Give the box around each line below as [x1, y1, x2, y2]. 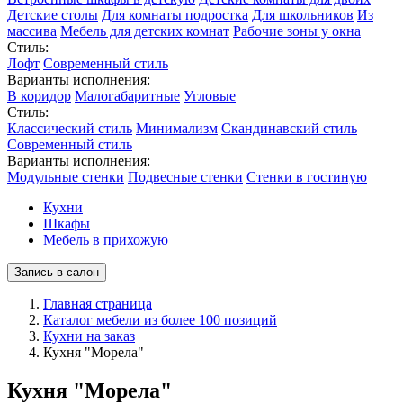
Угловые [184, 88, 236, 103]
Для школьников [252, 7, 354, 22]
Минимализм [136, 121, 218, 136]
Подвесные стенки [128, 169, 243, 184]
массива [7, 23, 57, 39]
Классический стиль [7, 121, 132, 136]
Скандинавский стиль [221, 121, 357, 136]
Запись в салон [14, 265, 99, 279]
